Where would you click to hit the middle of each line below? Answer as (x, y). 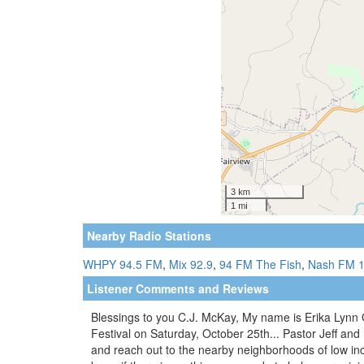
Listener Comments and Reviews (178, 288)
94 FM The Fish (260, 264)
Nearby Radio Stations (149, 235)
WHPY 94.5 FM (123, 264)
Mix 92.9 (191, 264)
